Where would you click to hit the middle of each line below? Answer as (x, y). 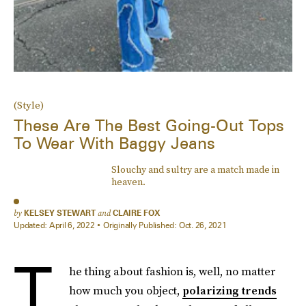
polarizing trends (229, 290)
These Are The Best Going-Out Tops (149, 126)
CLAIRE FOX (137, 213)
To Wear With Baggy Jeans (114, 143)
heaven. (128, 182)
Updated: (31, 225)
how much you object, (126, 290)
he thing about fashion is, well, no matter (172, 271)
